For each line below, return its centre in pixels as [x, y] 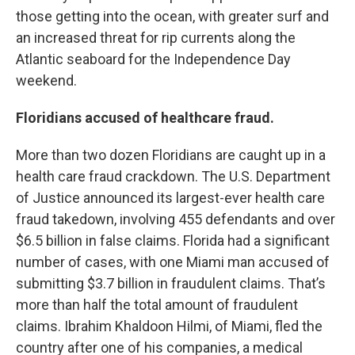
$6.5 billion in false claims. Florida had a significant [173, 240]
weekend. [46, 80]
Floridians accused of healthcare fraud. [145, 117]
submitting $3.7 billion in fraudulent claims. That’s [171, 283]
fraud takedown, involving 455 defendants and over [176, 219]
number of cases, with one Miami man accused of [173, 261]
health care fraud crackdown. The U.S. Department [173, 176]
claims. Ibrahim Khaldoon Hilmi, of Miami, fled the [169, 326]
